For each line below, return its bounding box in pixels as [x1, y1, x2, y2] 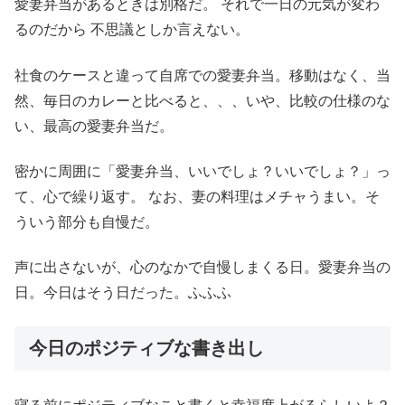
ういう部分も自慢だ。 [14, 214, 159, 231]
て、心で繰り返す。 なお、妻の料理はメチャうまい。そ [14, 189, 380, 205]
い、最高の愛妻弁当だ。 [14, 118, 174, 134]
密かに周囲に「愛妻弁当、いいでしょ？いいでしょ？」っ [14, 164, 391, 180]
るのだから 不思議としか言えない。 [14, 22, 250, 38]
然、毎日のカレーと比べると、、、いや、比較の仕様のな [14, 92, 391, 108]
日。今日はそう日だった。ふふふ [14, 285, 231, 301]
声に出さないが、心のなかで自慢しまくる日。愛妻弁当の [14, 259, 391, 276]
